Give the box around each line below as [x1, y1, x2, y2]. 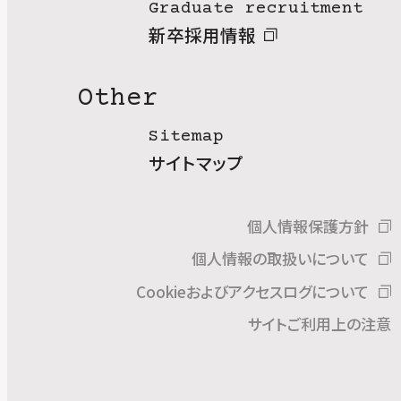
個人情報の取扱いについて [192, 247, 370, 270]
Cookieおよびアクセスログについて [136, 279, 370, 303]
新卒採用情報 [148, 21, 256, 47]
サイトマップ [148, 149, 243, 175]
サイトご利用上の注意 [247, 312, 391, 336]
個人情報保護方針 [247, 214, 370, 237]
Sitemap [148, 126, 224, 147]
